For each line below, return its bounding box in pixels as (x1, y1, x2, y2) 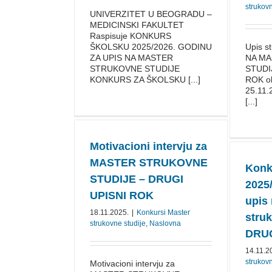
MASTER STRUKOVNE (90, 157, 208, 169)
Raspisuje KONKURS (90, 31, 171, 41)
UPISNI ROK (90, 189, 154, 202)
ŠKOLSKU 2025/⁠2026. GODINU (90, 42, 212, 52)
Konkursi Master (137, 208, 190, 217)
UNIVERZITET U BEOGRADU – (90, 9, 212, 19)
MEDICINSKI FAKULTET (90, 20, 184, 30)
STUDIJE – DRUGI (90, 173, 183, 185)
